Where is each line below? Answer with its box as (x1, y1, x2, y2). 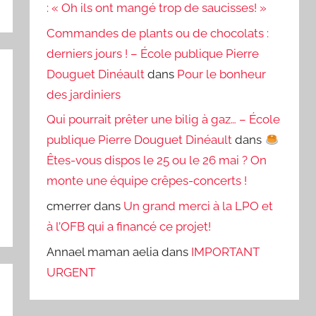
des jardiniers (47, 87, 121, 102)
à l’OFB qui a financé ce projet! (47, 219, 212, 234)
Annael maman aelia (47, 245, 159, 259)
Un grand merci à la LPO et (123, 199, 274, 214)
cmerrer (47, 199, 92, 214)
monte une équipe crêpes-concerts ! (47, 174, 248, 188)
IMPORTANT (191, 245, 260, 259)
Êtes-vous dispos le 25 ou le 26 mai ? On (47, 153, 267, 168)
